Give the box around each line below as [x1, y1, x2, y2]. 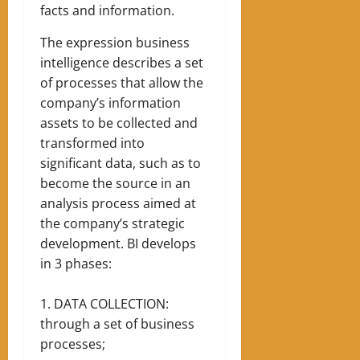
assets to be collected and [40, 114, 198, 133]
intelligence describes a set [40, 54, 203, 72]
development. [40, 235, 127, 253]
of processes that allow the [40, 74, 203, 92]
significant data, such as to [40, 154, 201, 173]
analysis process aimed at [40, 194, 196, 213]
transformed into [40, 134, 145, 153]
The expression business [40, 34, 190, 52]
